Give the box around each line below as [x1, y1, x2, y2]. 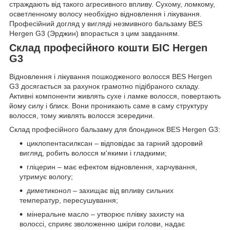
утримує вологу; [20, 172, 73, 181]
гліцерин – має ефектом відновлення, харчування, [27, 163, 197, 171]
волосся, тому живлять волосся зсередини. [9, 111, 155, 120]
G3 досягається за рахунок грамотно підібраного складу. [9, 82, 200, 91]
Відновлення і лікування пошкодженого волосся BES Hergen [9, 72, 212, 81]
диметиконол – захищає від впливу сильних [27, 186, 174, 195]
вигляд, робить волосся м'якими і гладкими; [20, 149, 167, 158]
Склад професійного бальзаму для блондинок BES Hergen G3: [9, 125, 220, 134]
